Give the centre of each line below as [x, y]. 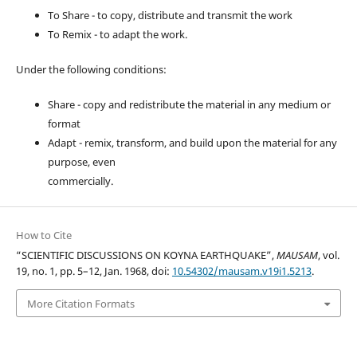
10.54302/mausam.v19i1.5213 [241, 271]
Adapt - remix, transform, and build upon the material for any [192, 143]
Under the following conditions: [91, 70]
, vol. [328, 255]
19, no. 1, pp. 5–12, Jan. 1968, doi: [94, 271]
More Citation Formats [80, 303]
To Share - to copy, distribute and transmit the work [170, 16]
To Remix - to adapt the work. [117, 35]
